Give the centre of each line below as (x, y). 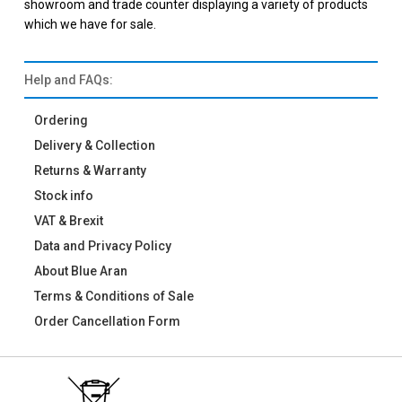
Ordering (61, 120)
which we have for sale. (90, 24)
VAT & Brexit (69, 221)
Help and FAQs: (69, 80)
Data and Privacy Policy (103, 246)
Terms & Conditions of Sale (114, 296)
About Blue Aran (81, 271)
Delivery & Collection (95, 145)
